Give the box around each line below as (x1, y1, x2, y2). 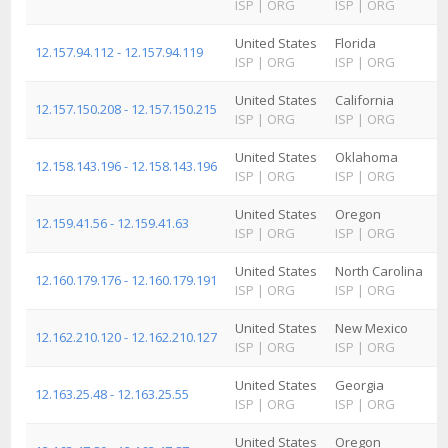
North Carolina (335, 262, 423, 280)
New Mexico (335, 319, 408, 337)
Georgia (335, 376, 384, 394)
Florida (335, 34, 376, 52)
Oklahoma (335, 148, 398, 166)
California (335, 91, 394, 109)
